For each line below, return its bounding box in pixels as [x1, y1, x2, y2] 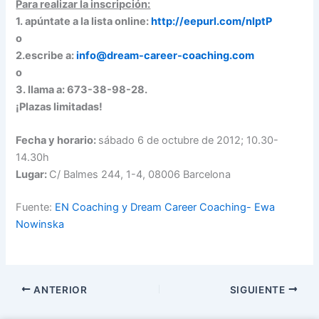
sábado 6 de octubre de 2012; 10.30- [98, 134, 279, 147]
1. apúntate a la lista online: [16, 14, 152, 28]
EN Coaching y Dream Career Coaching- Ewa [55, 201, 276, 214]
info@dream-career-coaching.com [76, 48, 255, 62]
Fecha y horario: [16, 134, 99, 147]
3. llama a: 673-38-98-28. [16, 83, 148, 96]
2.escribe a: [16, 48, 77, 62]
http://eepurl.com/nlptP [151, 14, 273, 28]
